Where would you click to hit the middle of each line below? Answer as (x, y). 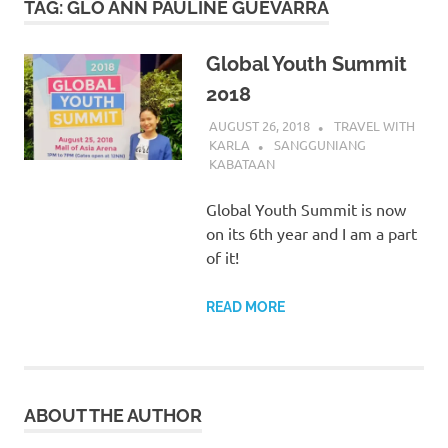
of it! (222, 257)
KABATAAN (241, 164)
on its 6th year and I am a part (311, 233)
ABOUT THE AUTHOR (113, 416)
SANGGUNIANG (319, 145)
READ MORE (245, 307)
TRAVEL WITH (374, 125)
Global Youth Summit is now (305, 209)
